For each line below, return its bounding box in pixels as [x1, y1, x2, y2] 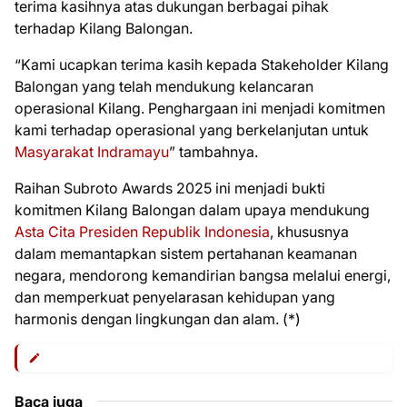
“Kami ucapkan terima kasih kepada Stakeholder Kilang [15, 55, 389, 74]
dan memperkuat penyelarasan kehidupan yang [15, 288, 335, 306]
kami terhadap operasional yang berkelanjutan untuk [15, 121, 369, 139]
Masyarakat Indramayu [15, 143, 169, 161]
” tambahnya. [169, 143, 258, 161]
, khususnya [270, 223, 349, 241]
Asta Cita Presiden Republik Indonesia [15, 223, 270, 241]
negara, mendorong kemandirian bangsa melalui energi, [15, 266, 391, 284]
